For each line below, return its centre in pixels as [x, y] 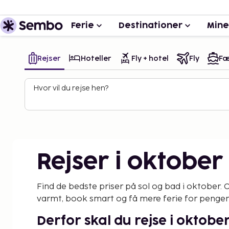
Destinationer [151, 26]
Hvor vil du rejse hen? [71, 88]
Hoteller [96, 58]
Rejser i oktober [130, 163]
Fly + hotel [150, 58]
